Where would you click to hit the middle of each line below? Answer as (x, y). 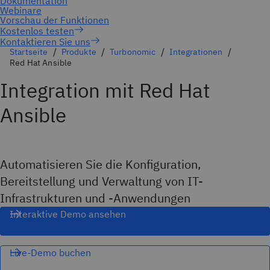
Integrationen (196, 52)
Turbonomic (133, 52)
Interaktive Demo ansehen (68, 214)
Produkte (79, 52)
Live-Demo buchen (50, 253)
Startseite (29, 52)
